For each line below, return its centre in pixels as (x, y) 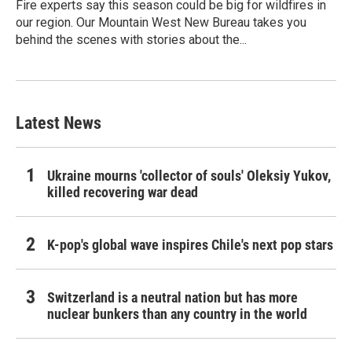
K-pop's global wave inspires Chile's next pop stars (190, 244)
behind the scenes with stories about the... (131, 39)
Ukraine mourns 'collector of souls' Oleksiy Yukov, (189, 175)
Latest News (59, 123)
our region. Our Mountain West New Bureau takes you (161, 22)
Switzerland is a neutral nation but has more (172, 297)
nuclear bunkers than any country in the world (177, 313)
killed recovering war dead (123, 192)
